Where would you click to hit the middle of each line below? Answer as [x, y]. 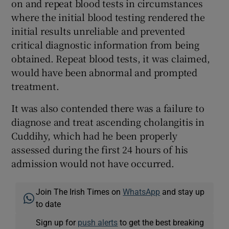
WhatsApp [142, 192]
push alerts [98, 223]
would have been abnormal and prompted [105, 72]
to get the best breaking [161, 223]
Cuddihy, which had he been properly [94, 136]
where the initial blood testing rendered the [108, 17]
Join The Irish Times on [79, 192]
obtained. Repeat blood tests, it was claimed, [111, 59]
